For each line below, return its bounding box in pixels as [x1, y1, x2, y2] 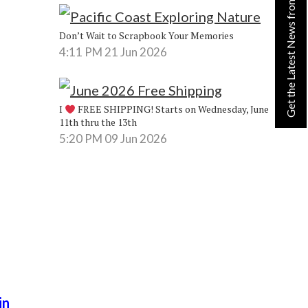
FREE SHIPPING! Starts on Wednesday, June [75, 102, 269, 116]
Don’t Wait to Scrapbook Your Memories [58, 28, 234, 42]
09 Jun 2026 [104, 131, 167, 146]
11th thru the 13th [58, 115, 137, 129]
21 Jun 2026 [104, 44, 167, 59]
